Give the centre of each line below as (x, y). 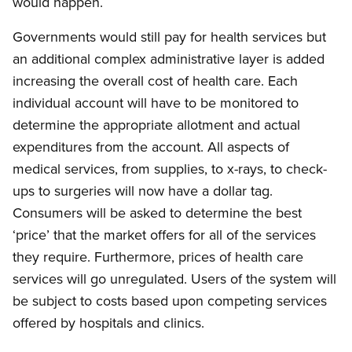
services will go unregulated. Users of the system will (174, 279)
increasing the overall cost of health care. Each (155, 81)
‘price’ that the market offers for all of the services (164, 235)
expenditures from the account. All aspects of (151, 147)
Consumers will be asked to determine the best (157, 213)
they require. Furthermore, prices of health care (158, 257)
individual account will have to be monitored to (156, 103)
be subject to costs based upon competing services (170, 301)
